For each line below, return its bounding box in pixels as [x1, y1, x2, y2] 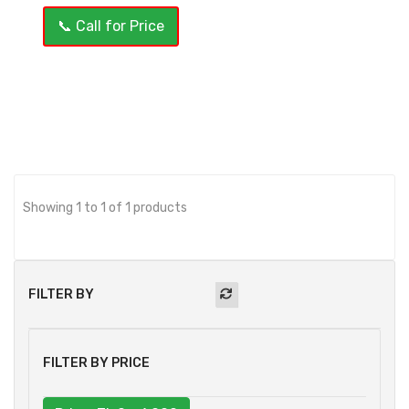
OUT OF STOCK [39, 56, 125, 70]
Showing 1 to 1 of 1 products [23, 200, 187, 216]
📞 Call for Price [58, 17, 164, 36]
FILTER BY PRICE [43, 355, 150, 372]
